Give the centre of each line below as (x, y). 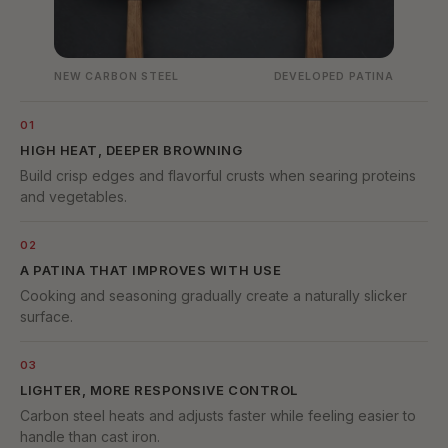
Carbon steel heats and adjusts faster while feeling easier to (218, 416)
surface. (46, 317)
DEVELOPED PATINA (333, 77)
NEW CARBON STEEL (116, 77)
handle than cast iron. (90, 437)
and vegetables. (73, 197)
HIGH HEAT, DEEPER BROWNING (131, 150)
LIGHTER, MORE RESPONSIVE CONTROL (159, 390)
